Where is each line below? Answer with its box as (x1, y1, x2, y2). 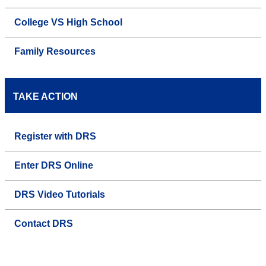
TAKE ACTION (13, 91, 78, 102)
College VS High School (14, 17, 122, 28)
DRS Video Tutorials (14, 189, 105, 200)
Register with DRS (14, 131, 96, 142)
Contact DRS (14, 218, 73, 229)
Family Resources (14, 46, 96, 57)
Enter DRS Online (14, 160, 93, 171)
